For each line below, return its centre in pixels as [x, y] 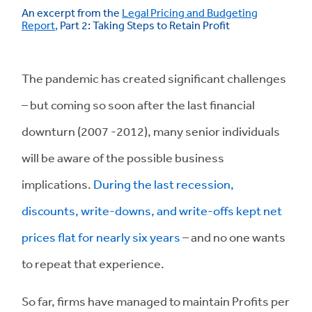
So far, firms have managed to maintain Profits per [156, 301]
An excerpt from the [72, 13]
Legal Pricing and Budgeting [190, 13]
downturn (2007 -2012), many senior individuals [151, 131]
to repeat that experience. [93, 263]
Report [38, 25]
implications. [57, 184]
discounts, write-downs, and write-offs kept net [152, 210]
